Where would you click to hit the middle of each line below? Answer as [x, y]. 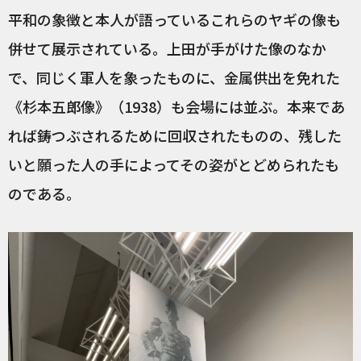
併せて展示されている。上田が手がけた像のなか [167, 48]
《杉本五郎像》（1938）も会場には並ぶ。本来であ [176, 106]
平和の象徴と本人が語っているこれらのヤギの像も [174, 19]
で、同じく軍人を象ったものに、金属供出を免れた [174, 77]
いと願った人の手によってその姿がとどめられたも [174, 164]
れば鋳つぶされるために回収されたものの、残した [175, 135]
